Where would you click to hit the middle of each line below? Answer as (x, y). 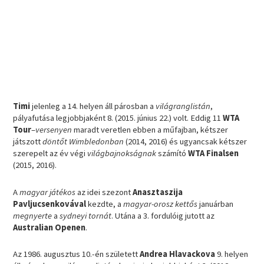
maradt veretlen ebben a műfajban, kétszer (150, 130)
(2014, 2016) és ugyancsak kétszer (186, 142)
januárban (216, 204)
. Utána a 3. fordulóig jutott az (163, 215)
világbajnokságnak (122, 154)
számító (172, 154)
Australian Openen (49, 227)
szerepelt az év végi (50, 154)
